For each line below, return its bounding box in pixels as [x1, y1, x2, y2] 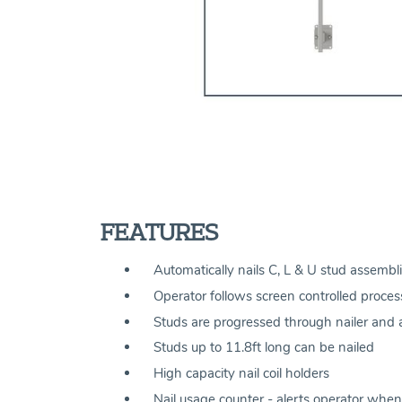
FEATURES [100, 217, 218, 247]
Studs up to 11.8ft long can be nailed [153, 338, 375, 357]
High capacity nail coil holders [153, 364, 330, 383]
